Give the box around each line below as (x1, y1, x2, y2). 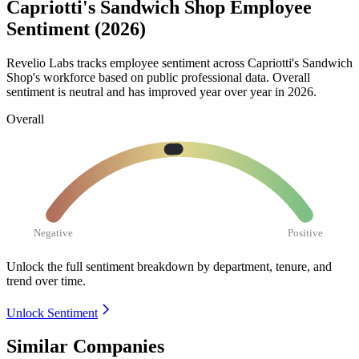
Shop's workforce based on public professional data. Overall (6, 70, 310, 84)
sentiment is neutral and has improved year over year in (6, 84, 288, 99)
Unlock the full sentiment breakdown (6, 259, 194, 273)
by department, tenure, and (197, 259, 332, 273)
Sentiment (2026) (6, 18, 146, 40)
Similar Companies (6, 336, 164, 357)
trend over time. (6, 273, 86, 288)
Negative (34, 226, 74, 239)
